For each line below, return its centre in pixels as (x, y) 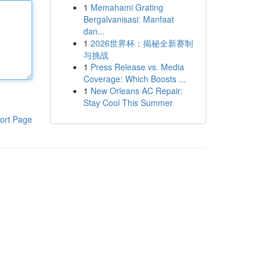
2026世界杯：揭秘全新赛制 (142, 43)
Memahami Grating (127, 7)
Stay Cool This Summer (128, 103)
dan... (94, 31)
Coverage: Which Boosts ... (134, 79)
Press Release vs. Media (137, 67)
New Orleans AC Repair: (136, 91)
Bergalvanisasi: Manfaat (128, 19)
